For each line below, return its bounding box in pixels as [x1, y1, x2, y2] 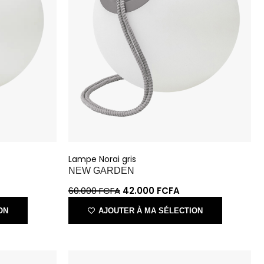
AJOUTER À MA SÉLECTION [101, 170, 201, 179]
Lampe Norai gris [72, 120, 137, 131]
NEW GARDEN [72, 131, 136, 141]
